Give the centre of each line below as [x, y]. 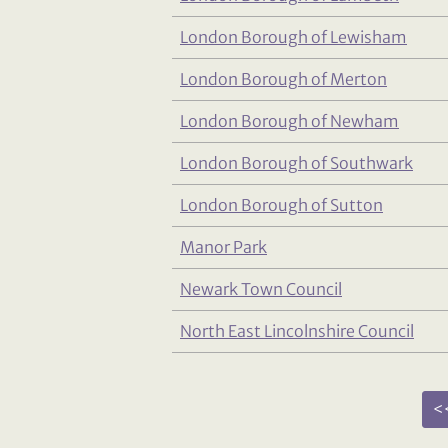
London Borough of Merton [283, 79]
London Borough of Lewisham [293, 37]
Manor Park [223, 247]
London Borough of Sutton [281, 205]
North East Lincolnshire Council [297, 331]
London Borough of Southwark [296, 163]
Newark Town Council [261, 289]
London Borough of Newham [289, 121]
